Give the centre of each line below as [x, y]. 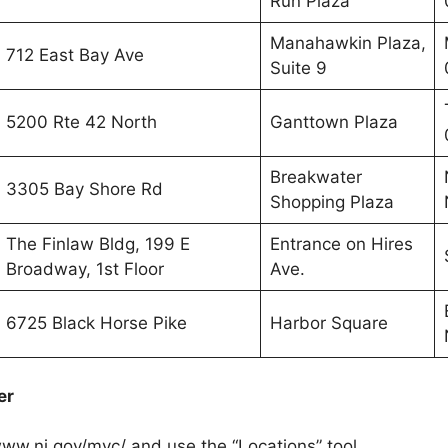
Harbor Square [328, 323]
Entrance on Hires [341, 244]
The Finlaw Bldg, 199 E [97, 244]
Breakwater [315, 177]
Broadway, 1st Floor [84, 269]
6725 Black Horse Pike [96, 323]
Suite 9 [298, 68]
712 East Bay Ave [74, 55]
